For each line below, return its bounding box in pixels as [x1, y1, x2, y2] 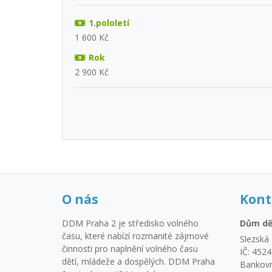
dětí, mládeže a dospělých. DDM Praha [62, 255, 215, 267]
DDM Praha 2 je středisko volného [62, 217, 199, 229]
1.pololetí [88, 16, 129, 29]
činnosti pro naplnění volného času [62, 242, 198, 254]
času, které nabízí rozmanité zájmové [62, 229, 209, 242]
